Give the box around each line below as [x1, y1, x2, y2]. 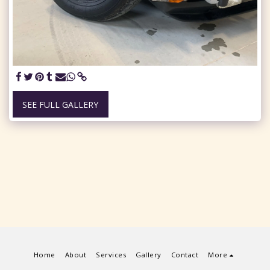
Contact [171, 250, 199, 260]
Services [96, 250, 127, 260]
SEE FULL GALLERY [22, 98, 99, 110]
